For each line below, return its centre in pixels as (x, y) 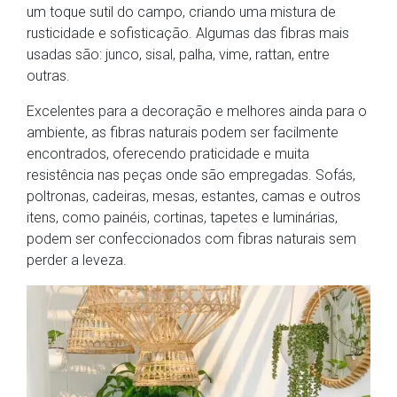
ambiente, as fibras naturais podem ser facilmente (183, 133)
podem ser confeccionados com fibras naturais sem (191, 239)
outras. (48, 76)
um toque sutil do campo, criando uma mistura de (181, 12)
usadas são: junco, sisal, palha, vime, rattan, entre (178, 55)
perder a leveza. (77, 261)
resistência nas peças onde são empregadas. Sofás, (191, 175)
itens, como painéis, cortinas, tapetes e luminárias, (182, 218)
